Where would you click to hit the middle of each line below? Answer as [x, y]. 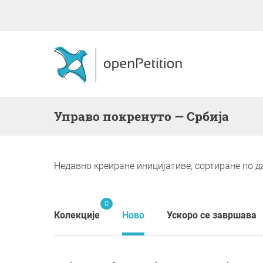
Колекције [77, 215]
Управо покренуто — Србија [145, 116]
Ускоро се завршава [212, 215]
